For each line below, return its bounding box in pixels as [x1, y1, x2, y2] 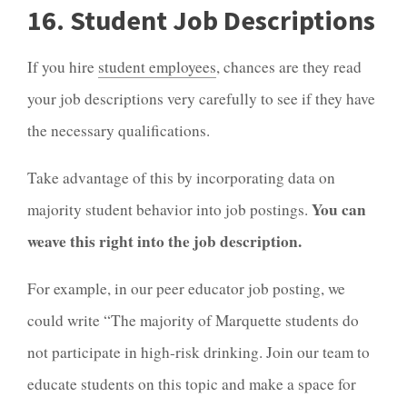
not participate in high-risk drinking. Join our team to [27, 342, 370, 363]
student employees [98, 55, 216, 77]
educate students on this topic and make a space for [27, 373, 356, 395]
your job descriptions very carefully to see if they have [27, 87, 375, 109]
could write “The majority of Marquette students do [27, 310, 359, 332]
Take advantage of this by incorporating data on [27, 167, 335, 189]
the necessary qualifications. [27, 119, 215, 141]
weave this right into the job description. [27, 230, 307, 253]
